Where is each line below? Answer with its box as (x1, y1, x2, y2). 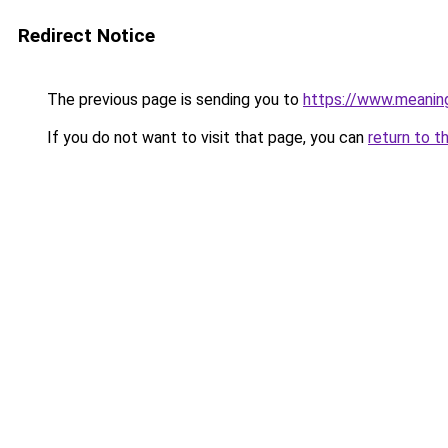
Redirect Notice (18, 24, 155, 47)
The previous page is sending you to (43, 90, 303, 109)
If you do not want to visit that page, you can (43, 128, 368, 147)
